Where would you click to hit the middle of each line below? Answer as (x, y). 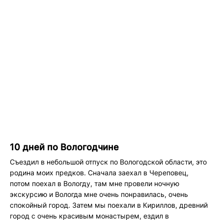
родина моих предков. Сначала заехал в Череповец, (99, 172)
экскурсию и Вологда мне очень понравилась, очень (99, 194)
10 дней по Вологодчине (64, 147)
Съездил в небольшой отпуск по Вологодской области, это (108, 162)
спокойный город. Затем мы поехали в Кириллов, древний (109, 205)
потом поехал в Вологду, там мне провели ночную (95, 183)
